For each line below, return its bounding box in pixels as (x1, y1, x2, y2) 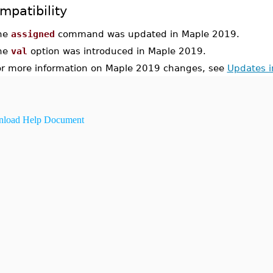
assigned (10, 29, 55, 39)
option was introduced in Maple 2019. (27, 46, 206, 56)
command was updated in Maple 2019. (54, 29, 239, 39)
